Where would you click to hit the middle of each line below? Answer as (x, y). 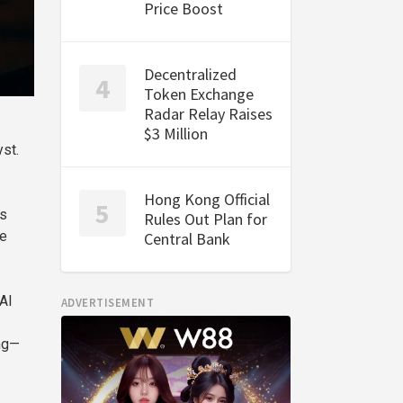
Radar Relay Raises (208, 114)
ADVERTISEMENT (107, 303)
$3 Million (175, 134)
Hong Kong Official (206, 199)
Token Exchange (198, 94)
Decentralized (190, 74)
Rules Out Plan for (205, 219)
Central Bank (187, 239)
